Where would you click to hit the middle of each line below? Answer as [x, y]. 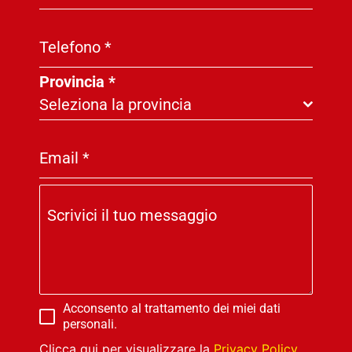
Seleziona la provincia [115, 105]
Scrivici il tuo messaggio [132, 216]
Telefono [71, 48]
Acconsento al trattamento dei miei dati [171, 309]
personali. [90, 324]
